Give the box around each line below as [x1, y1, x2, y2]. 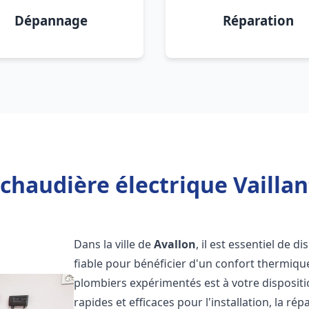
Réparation [222, 12, 294, 29]
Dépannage [14, 12, 88, 29]
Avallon [154, 237, 197, 252]
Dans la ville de [74, 237, 154, 252]
